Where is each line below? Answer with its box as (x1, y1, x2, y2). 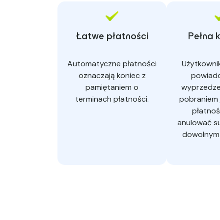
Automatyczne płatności (67, 58, 157, 69)
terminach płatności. (75, 94, 149, 105)
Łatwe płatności (76, 32, 148, 42)
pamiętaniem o (85, 82, 138, 93)
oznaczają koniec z (78, 70, 146, 81)
